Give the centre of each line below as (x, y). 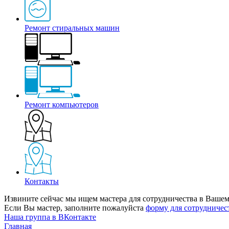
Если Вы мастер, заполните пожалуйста (75, 208)
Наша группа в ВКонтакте (50, 217)
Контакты (42, 181)
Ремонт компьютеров (62, 105)
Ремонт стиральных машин (72, 28)
